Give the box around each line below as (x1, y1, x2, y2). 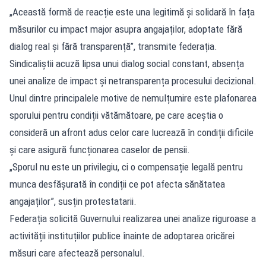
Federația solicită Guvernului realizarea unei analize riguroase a (9, 212, 256, 224)
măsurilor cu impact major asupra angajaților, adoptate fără (9, 23, 242, 35)
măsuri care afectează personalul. (9, 246, 145, 259)
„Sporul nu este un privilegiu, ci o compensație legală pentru (9, 160, 243, 173)
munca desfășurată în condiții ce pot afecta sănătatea (9, 178, 225, 190)
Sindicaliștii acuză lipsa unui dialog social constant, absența (9, 57, 244, 69)
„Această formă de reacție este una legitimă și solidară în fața (9, 5, 255, 18)
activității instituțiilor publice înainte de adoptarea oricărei (9, 229, 235, 242)
